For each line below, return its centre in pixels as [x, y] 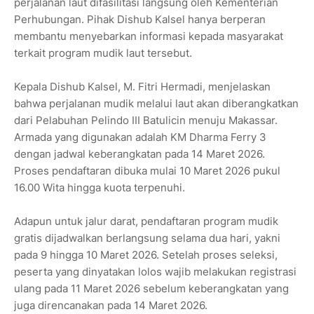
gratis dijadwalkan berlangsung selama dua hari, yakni [147, 238]
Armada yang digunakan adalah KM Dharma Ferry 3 [140, 137]
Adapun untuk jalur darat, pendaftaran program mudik [146, 221]
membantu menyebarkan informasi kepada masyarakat [149, 36]
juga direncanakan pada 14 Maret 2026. [111, 306]
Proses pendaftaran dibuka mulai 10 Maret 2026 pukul [147, 171]
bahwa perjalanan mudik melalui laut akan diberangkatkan [156, 104]
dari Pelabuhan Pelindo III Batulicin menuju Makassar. [146, 121]
